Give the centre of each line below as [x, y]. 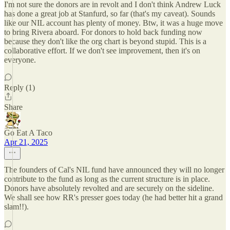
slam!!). [16, 207]
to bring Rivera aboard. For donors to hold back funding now [103, 32]
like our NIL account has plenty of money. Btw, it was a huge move [113, 23]
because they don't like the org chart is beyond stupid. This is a [105, 41]
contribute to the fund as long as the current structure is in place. [107, 179]
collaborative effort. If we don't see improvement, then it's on [102, 51]
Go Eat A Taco [28, 133]
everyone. [20, 60]
